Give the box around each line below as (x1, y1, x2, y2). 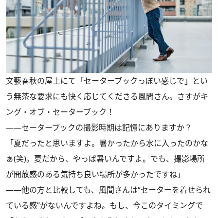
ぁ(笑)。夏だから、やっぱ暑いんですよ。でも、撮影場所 (6, 153, 205, 164)
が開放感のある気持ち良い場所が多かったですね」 (6, 169, 185, 180)
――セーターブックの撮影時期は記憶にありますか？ (6, 122, 192, 133)
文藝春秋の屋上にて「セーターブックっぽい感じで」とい (6, 75, 208, 87)
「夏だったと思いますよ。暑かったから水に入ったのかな (6, 138, 208, 149)
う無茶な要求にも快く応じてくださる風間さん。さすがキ (6, 91, 208, 102)
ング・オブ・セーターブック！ (6, 107, 114, 118)
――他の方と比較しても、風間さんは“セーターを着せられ (6, 184, 211, 196)
